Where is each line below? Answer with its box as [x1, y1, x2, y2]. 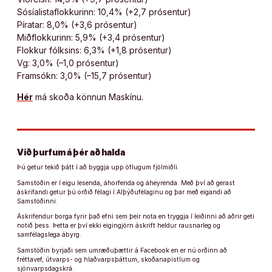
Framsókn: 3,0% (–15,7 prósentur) [17, 70, 152, 81]
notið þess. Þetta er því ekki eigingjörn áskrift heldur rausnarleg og [17, 222, 220, 230]
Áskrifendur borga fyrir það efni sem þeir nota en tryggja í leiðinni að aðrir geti [17, 212, 254, 221]
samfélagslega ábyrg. [17, 231, 81, 239]
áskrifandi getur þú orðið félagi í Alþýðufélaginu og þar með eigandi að [17, 188, 231, 196]
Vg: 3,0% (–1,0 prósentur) [17, 57, 119, 68]
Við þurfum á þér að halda [17, 146, 125, 157]
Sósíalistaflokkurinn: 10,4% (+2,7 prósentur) [17, 6, 191, 17]
